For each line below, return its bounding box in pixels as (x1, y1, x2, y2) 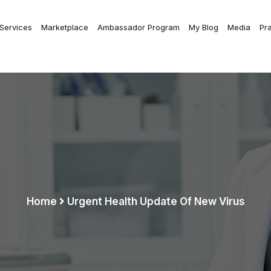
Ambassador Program (97, 22, 180, 32)
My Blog (189, 22, 218, 32)
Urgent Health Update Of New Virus (67, 195, 245, 207)
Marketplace (41, 22, 88, 32)
